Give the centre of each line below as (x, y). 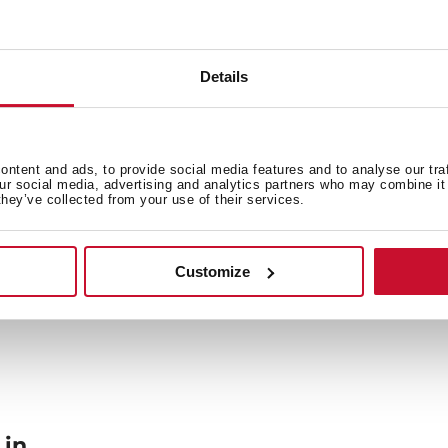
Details (224, 77)
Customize (213, 271)
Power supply (115, 199)
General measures (133, 113)
